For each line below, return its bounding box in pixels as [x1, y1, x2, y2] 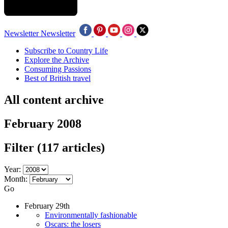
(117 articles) [37, 140, 105, 154]
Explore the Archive [24, 55, 89, 64]
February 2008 [4, 117, 81, 130]
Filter [4, 140, 37, 154]
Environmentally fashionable [45, 210, 137, 219]
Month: [4, 174, 27, 183]
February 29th [24, 201, 70, 210]
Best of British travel [24, 74, 91, 82]
